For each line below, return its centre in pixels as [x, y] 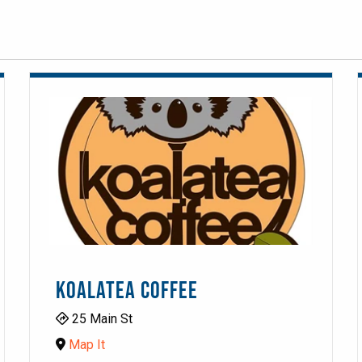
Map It [87, 345]
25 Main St [101, 319]
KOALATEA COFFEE [127, 291]
